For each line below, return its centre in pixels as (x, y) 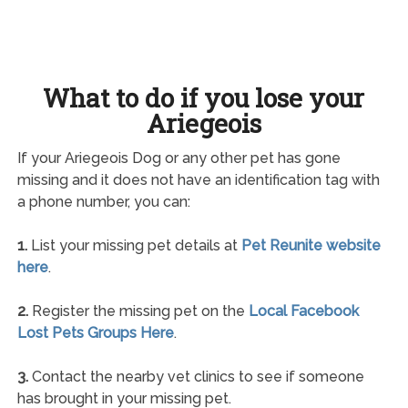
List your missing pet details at (134, 245)
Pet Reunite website (311, 245)
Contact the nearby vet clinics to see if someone (196, 376)
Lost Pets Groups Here (95, 332)
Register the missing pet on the (138, 311)
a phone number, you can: (103, 201)
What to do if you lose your (204, 97)
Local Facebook (303, 311)
